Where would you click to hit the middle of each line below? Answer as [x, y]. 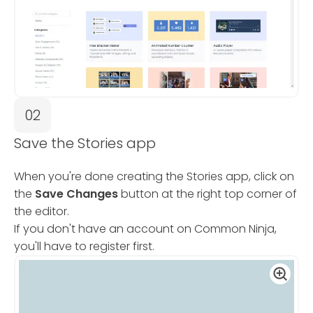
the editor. [42, 211]
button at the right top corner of [209, 194]
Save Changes [78, 194]
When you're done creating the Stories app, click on [154, 176]
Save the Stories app [85, 143]
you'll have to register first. [84, 246]
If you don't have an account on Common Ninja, [145, 228]
